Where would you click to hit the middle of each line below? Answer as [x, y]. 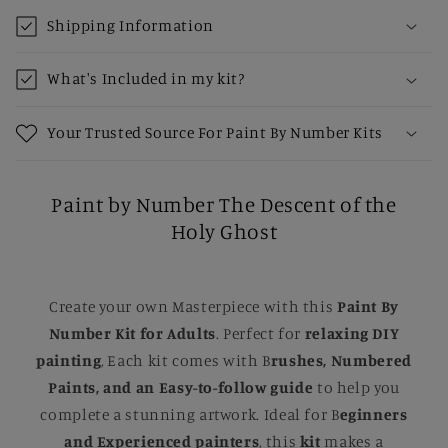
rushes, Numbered [341, 360]
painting [69, 360]
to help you [356, 387]
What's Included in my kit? [146, 79]
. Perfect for [260, 333]
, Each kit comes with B [186, 360]
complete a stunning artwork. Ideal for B [190, 414]
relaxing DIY [352, 333]
